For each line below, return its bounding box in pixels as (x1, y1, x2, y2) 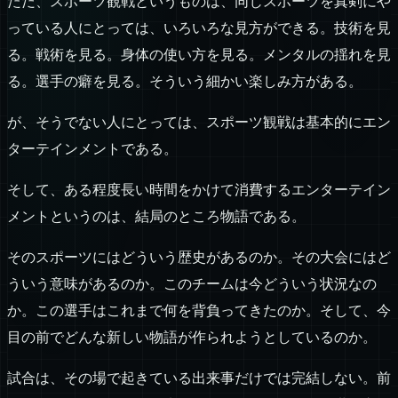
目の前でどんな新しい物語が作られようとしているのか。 (7, 330, 377, 346)
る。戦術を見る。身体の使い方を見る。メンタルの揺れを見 (7, 47, 391, 63)
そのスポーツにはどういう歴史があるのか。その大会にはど (7, 250, 391, 266)
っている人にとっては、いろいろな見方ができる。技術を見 (7, 20, 391, 36)
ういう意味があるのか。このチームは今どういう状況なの (7, 276, 377, 292)
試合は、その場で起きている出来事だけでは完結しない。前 (7, 370, 391, 386)
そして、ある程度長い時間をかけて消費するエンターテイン (7, 182, 391, 198)
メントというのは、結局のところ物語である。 (7, 209, 306, 225)
